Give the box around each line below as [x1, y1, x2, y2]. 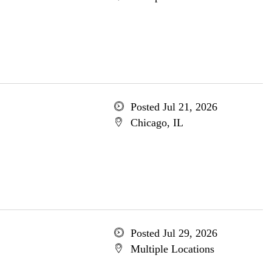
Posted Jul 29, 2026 [130, 227, 217, 239]
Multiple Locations [130, 243, 214, 255]
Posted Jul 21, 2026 [130, 101, 217, 113]
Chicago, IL [130, 117, 183, 129]
